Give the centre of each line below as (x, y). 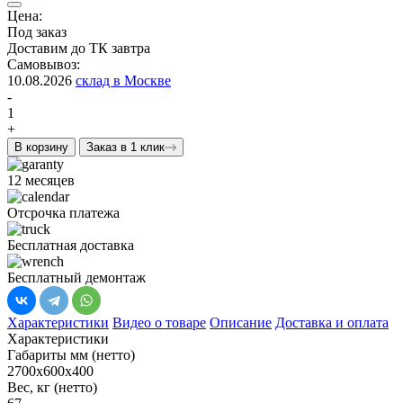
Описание (241, 322)
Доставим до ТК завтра (79, 48)
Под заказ (37, 31)
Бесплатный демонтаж (76, 277)
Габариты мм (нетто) (71, 354)
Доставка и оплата (332, 322)
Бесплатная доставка (71, 245)
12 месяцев (41, 180)
